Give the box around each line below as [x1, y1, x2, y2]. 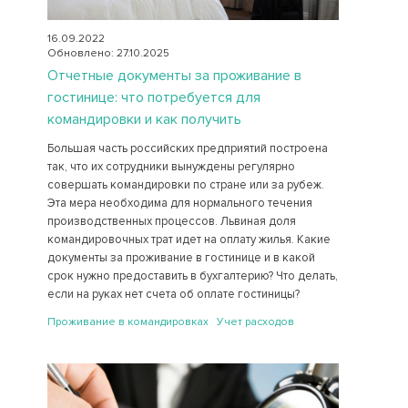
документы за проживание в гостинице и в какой [46, 250, 315, 266]
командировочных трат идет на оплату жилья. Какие [46, 232, 331, 248]
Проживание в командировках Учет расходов [46, 315, 294, 330]
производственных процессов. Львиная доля [46, 214, 296, 229]
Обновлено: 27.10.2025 [46, 46, 169, 61]
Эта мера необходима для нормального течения [46, 196, 312, 211]
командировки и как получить [46, 110, 241, 129]
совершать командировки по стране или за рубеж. [46, 178, 324, 193]
